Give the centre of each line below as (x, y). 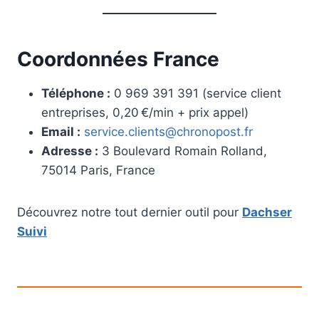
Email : (61, 132)
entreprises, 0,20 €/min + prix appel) (145, 113)
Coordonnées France (118, 59)
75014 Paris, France (98, 171)
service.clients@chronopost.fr (168, 132)
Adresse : (70, 151)
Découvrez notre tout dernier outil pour (130, 213)
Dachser (267, 213)
